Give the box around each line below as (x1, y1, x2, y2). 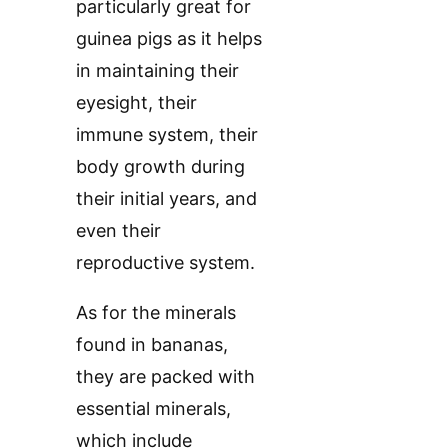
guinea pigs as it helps (76, 27, 262, 49)
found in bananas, (76, 333, 228, 355)
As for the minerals (76, 301, 236, 323)
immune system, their (76, 123, 258, 145)
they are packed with (76, 365, 255, 387)
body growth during (76, 155, 245, 177)
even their (76, 219, 161, 241)
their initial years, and (76, 187, 257, 209)
